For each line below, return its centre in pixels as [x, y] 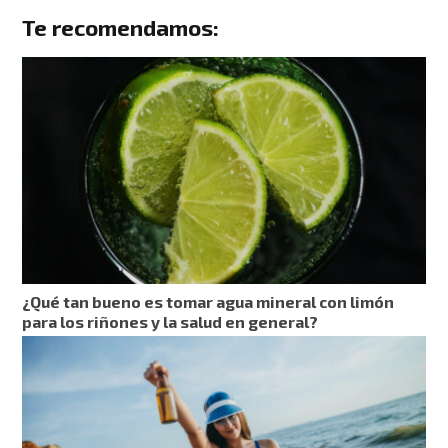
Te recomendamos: [121, 28]
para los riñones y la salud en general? [170, 322]
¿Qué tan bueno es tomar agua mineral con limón [208, 302]
